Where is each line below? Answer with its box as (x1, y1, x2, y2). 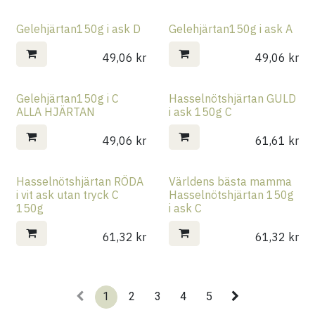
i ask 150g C (168, 104, 232, 119)
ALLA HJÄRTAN (16, 104, 95, 119)
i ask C (168, 200, 202, 215)
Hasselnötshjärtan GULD (168, 91, 296, 105)
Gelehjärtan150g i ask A (168, 21, 292, 36)
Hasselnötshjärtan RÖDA (16, 174, 143, 188)
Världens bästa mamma (168, 174, 292, 188)
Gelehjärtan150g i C (16, 91, 119, 105)
